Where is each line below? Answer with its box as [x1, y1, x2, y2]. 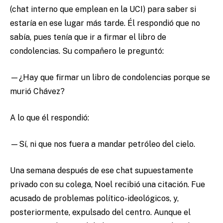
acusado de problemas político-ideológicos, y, [10, 194, 179, 204]
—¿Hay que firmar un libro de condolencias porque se [10, 73, 210, 83]
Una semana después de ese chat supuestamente [10, 166, 193, 176]
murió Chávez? [10, 87, 69, 97]
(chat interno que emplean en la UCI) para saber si [10, 4, 196, 14]
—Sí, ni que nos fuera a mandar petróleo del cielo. [10, 139, 197, 149]
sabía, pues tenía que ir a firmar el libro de [10, 32, 166, 42]
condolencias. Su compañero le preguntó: [10, 46, 166, 56]
